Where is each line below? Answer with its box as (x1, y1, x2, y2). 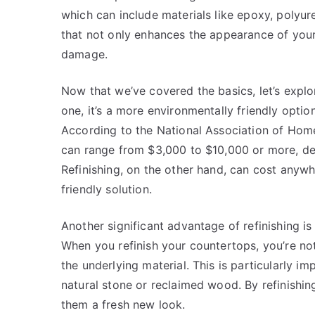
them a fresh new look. (61, 297, 186, 311)
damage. (61, 47, 108, 61)
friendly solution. (61, 182, 152, 196)
